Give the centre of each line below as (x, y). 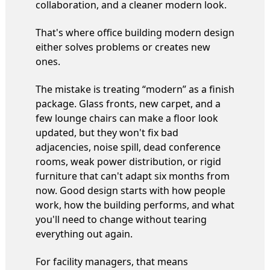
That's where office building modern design (135, 32)
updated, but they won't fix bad (107, 132)
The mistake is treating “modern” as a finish (135, 89)
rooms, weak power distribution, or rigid (128, 161)
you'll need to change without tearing (121, 219)
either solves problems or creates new (123, 47)
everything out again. (84, 234)
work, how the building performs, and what (135, 205)
